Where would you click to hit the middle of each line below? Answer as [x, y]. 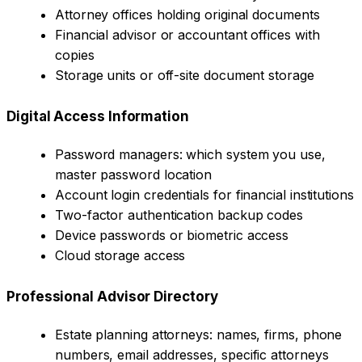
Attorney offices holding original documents [187, 15]
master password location [134, 175]
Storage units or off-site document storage [185, 76]
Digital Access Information [98, 117]
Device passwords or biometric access [172, 236]
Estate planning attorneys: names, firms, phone [199, 335]
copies [75, 55]
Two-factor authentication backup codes [179, 215]
